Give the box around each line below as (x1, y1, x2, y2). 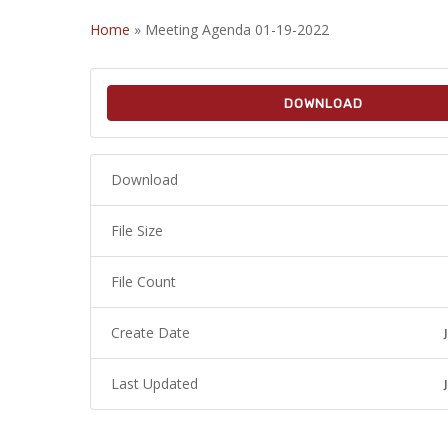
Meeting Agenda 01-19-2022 (145, 20, 329, 39)
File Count (111, 272, 176, 291)
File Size (111, 221, 163, 240)
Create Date (111, 323, 190, 342)
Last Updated (111, 374, 198, 393)
